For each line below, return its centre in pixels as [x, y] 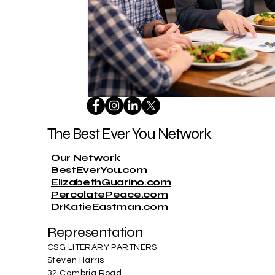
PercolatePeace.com [110, 194]
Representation [95, 232]
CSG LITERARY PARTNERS [102, 247]
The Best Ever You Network [129, 134]
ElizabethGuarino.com [111, 182]
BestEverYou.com [99, 170]
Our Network [86, 157]
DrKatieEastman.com [110, 207]
